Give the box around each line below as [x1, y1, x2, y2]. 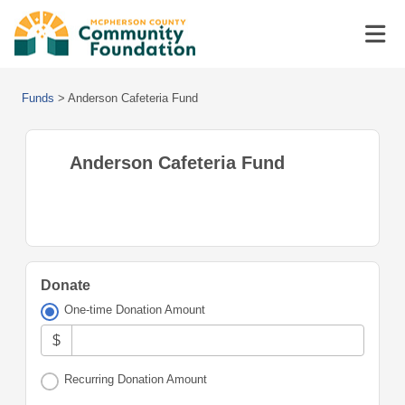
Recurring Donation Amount [64, 372, 208, 387]
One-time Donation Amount [64, 303, 206, 316]
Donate [41, 278, 90, 293]
